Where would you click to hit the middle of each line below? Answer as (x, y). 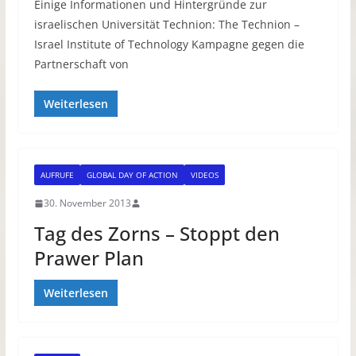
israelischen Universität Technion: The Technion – (166, 25)
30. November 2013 (87, 203)
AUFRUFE (57, 175)
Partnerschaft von (81, 64)
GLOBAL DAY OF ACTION (132, 175)
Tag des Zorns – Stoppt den (157, 234)
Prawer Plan (89, 258)
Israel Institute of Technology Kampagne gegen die (169, 44)
